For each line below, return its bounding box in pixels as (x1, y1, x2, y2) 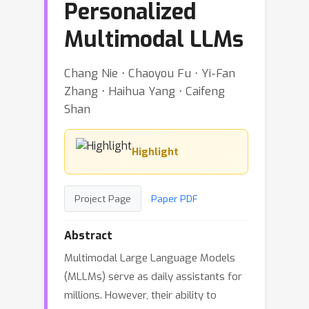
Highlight (132, 145, 179, 159)
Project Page (74, 192, 131, 205)
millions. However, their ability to (64, 288, 217, 302)
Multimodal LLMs (64, 25, 243, 54)
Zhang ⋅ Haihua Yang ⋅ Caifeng (64, 83, 225, 99)
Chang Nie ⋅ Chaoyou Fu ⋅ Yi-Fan (64, 66, 235, 81)
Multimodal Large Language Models (64, 251, 235, 265)
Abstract (64, 228, 112, 243)
